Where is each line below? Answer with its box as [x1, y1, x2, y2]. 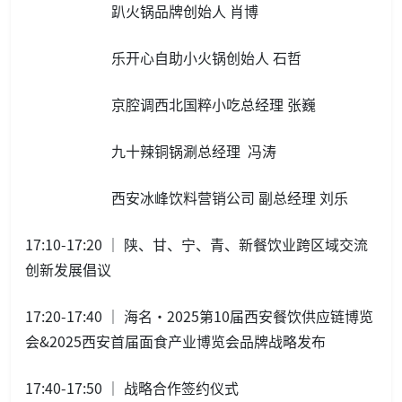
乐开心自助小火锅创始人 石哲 [25, 47, 301, 69]
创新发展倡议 [25, 258, 111, 281]
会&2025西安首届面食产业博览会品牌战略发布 [25, 330, 326, 353]
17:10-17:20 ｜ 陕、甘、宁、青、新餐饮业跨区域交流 [25, 233, 368, 256]
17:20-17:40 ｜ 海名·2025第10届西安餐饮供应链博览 [25, 305, 373, 328]
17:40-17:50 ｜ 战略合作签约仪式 [25, 377, 239, 399]
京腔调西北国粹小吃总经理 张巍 [25, 93, 316, 116]
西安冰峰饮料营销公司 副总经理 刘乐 [25, 187, 348, 209]
